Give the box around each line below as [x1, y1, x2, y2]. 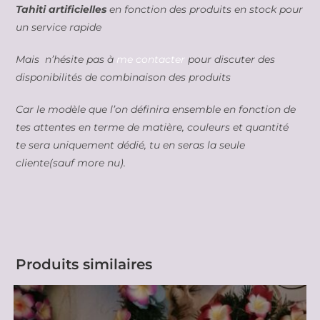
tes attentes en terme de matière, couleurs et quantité [16, 120, 292, 134]
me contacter [116, 52, 186, 66]
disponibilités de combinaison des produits [16, 70, 231, 84]
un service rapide [16, 20, 102, 34]
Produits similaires [16, 255, 153, 273]
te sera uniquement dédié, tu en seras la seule [16, 138, 246, 151]
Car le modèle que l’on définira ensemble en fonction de [16, 102, 296, 116]
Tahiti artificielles [16, 2, 107, 16]
